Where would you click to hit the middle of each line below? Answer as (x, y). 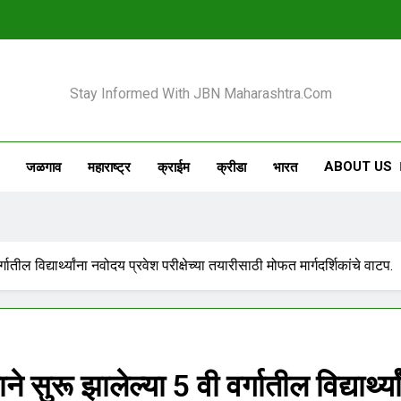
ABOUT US (358, 166)
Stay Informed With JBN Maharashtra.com (200, 94)
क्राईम (173, 167)
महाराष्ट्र (109, 167)
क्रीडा (231, 167)
